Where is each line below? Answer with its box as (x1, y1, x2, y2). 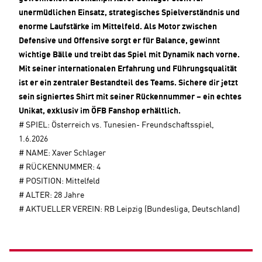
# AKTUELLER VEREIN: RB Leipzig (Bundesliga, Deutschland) (19, 205, 240, 213)
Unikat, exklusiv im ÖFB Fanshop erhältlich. (19, 107, 181, 115)
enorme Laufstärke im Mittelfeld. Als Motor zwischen (19, 23, 217, 31)
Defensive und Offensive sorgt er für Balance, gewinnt (19, 37, 220, 45)
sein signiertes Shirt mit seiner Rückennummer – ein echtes (19, 93, 242, 101)
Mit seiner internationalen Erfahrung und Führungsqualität (19, 65, 237, 73)
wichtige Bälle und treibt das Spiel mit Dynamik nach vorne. (19, 51, 240, 59)
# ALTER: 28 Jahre (19, 191, 84, 199)
